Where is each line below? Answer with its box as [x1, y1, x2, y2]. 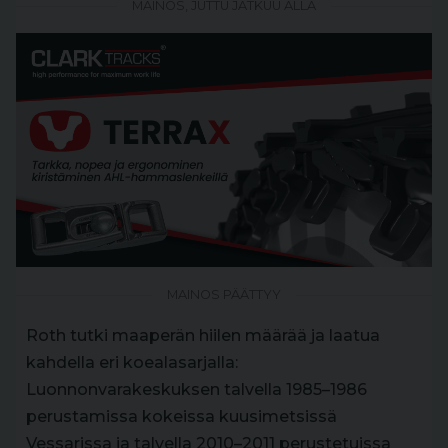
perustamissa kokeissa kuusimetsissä [26, 407, 337, 426]
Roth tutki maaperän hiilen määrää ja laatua [26, 326, 380, 345]
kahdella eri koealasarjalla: [26, 353, 238, 372]
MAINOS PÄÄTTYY [164, 287, 284, 302]
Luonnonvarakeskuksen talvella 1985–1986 [26, 380, 367, 399]
